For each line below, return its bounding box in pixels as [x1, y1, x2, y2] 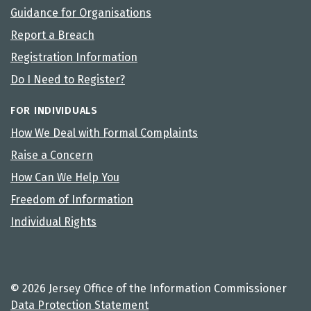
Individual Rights [10, 215, 96, 228]
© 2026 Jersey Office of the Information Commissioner [10, 281, 287, 295]
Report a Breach [10, 28, 94, 42]
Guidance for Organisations [10, 6, 151, 19]
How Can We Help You [10, 170, 119, 184]
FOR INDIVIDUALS [10, 104, 98, 117]
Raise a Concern [10, 148, 93, 162]
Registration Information [10, 50, 137, 64]
